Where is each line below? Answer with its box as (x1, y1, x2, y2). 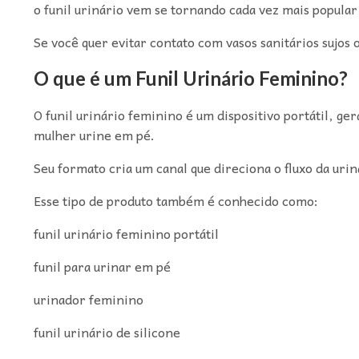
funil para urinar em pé (33, 255, 171, 276)
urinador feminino (33, 288, 143, 309)
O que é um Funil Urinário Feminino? (33, 67, 348, 91)
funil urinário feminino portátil (33, 222, 219, 244)
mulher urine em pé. (33, 123, 155, 145)
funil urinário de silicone (33, 321, 180, 342)
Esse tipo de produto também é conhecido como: (33, 189, 318, 211)
